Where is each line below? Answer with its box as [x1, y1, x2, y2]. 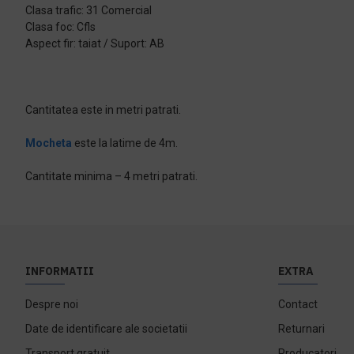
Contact [278, 297, 318, 311]
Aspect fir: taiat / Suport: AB [25, 37, 164, 50]
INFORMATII [25, 263, 94, 278]
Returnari [278, 322, 325, 335]
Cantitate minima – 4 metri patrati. [25, 170, 198, 183]
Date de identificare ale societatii [25, 322, 187, 335]
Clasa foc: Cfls [25, 21, 96, 33]
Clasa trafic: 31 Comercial [25, 4, 152, 17]
